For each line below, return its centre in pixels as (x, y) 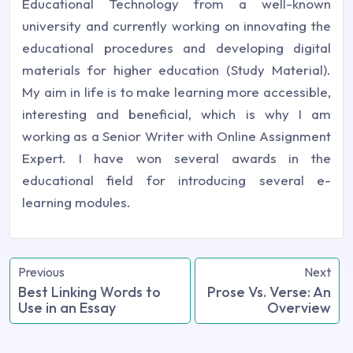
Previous (41, 272)
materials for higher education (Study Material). (176, 70)
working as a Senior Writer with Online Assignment (176, 136)
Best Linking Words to (89, 292)
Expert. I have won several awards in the (176, 158)
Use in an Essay (67, 308)
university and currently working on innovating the (176, 26)
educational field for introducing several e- (176, 180)
